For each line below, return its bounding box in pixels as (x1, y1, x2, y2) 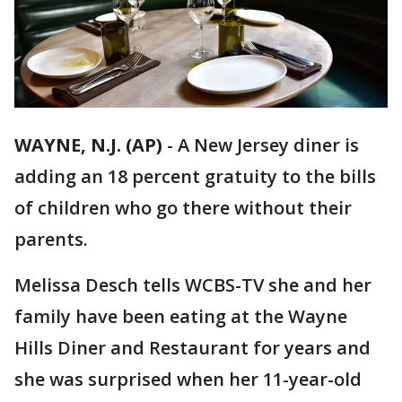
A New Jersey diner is (178, 133, 359, 158)
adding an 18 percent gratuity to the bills (14, 164, 376, 189)
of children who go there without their (14, 196, 352, 221)
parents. (14, 227, 88, 252)
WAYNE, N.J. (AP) (14, 133, 162, 158)
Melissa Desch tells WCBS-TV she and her (14, 273, 371, 298)
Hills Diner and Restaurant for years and (14, 336, 371, 361)
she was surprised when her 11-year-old (14, 367, 362, 392)
